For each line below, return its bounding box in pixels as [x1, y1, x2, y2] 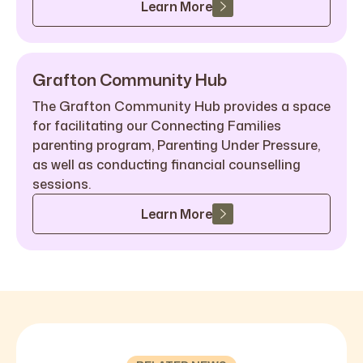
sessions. [32, 175, 91, 193]
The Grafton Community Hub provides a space [32, 97, 331, 115]
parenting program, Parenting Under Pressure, [32, 136, 320, 154]
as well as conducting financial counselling [32, 156, 301, 173]
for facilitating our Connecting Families [32, 117, 281, 135]
